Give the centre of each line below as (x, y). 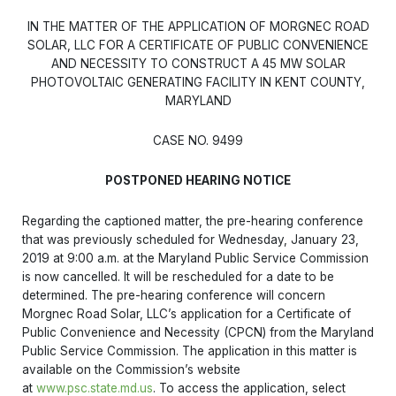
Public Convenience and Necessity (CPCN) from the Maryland (198, 332)
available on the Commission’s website (131, 369)
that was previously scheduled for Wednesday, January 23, (190, 239)
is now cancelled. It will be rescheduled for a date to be (178, 276)
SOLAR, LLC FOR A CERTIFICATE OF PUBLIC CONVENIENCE (198, 45)
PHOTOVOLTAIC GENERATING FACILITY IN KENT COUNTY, (198, 82)
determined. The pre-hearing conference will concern (174, 295)
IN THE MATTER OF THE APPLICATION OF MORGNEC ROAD (198, 26)
